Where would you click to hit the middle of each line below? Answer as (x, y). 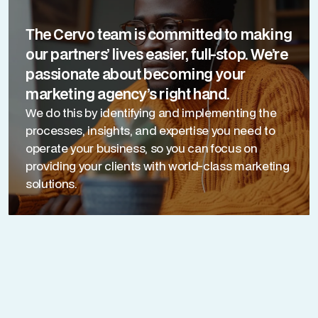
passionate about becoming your (136, 74)
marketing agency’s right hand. (128, 94)
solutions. (51, 183)
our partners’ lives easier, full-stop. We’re (157, 54)
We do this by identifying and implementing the (151, 113)
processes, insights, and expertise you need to (150, 130)
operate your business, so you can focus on (142, 148)
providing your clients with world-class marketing (158, 166)
